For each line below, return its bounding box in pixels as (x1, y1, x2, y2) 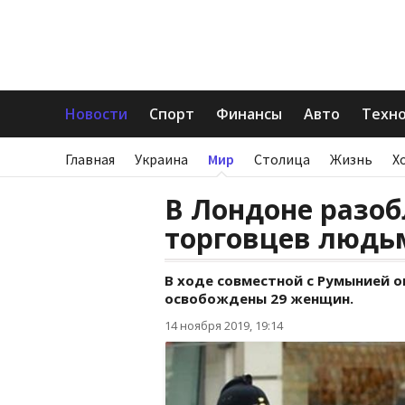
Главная (65, 150, 115, 168)
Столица (254, 150, 310, 168)
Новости (65, 104, 127, 124)
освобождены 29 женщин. (165, 289, 353, 307)
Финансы (216, 104, 282, 124)
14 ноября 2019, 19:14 (165, 317, 283, 334)
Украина (135, 150, 188, 168)
